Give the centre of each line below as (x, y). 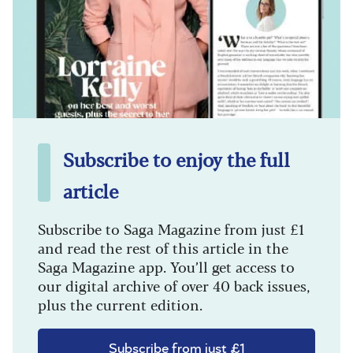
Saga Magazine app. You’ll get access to (166, 267)
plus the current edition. (120, 305)
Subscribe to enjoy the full (176, 159)
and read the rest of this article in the (163, 248)
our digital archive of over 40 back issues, (174, 286)
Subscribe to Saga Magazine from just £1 (171, 229)
